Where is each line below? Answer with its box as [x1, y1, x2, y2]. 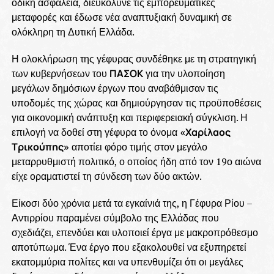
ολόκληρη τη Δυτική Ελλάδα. [11, 24, 135, 39]
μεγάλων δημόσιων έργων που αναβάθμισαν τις [11, 81, 218, 95]
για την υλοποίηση [143, 66, 225, 80]
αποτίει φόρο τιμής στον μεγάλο [68, 139, 207, 154]
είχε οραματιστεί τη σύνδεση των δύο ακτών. [11, 169, 202, 183]
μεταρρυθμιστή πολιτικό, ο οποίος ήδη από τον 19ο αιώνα [11, 154, 261, 168]
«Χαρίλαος [179, 125, 231, 139]
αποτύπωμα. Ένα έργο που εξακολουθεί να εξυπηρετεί [11, 240, 246, 254]
